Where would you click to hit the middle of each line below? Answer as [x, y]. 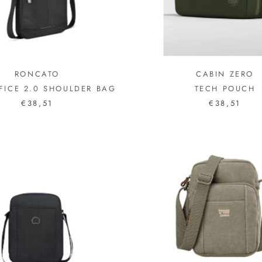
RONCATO [37, 74]
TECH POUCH [225, 88]
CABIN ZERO [225, 74]
